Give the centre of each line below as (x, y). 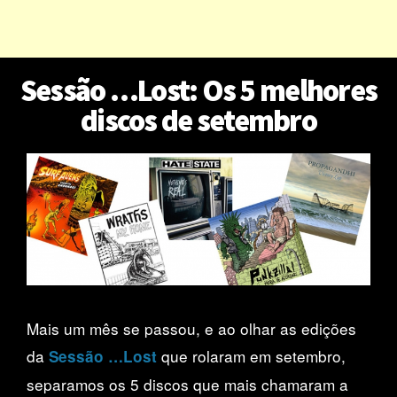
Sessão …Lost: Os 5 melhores (198, 90)
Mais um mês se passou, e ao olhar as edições (191, 329)
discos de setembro (198, 120)
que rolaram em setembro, (251, 356)
